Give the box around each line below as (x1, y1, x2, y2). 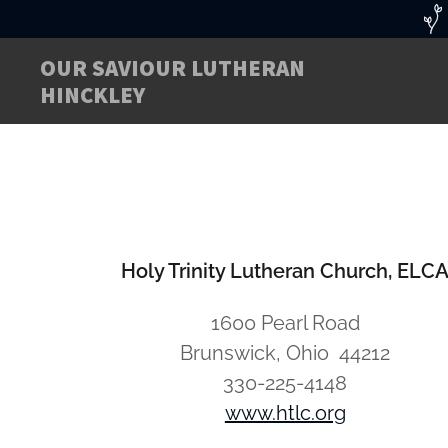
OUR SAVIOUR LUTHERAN (40, 53, 305, 82)
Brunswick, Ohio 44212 (180, 341, 391, 365)
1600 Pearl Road (210, 311, 360, 335)
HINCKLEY (40, 80, 145, 109)
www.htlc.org (224, 401, 346, 425)
